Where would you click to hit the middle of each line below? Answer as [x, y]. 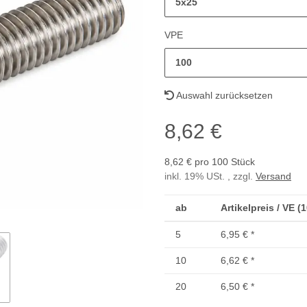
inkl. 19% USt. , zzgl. [210, 176]
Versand [273, 176]
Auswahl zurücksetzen [223, 96]
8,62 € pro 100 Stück [210, 162]
